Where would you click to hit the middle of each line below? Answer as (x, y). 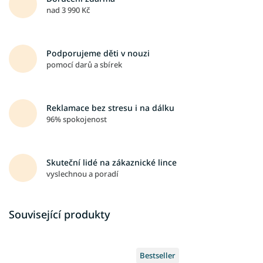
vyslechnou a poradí (82, 173)
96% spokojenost (77, 119)
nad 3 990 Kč (68, 10)
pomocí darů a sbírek (84, 64)
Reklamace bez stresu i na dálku (110, 107)
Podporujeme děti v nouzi (98, 53)
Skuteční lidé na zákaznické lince (112, 162)
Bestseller (158, 255)
